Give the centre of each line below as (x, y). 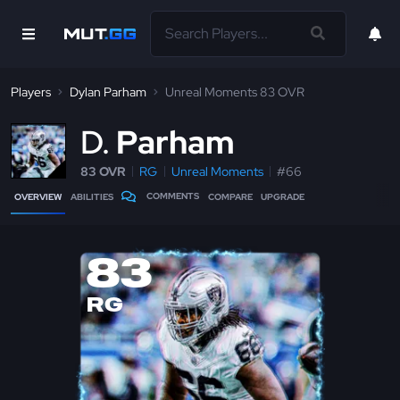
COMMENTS (173, 196)
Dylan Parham (108, 92)
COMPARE (230, 197)
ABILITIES (92, 197)
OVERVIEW (38, 197)
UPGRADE (283, 197)
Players (31, 92)
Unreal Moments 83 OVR (235, 92)
